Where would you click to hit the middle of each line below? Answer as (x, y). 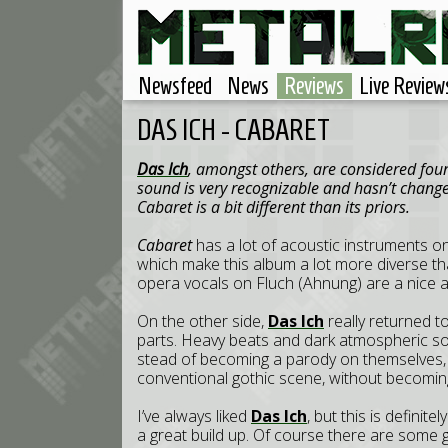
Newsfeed (175, 86)
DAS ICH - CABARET (233, 129)
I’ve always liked (194, 416)
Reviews (314, 86)
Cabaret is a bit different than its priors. (273, 207)
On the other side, (202, 321)
